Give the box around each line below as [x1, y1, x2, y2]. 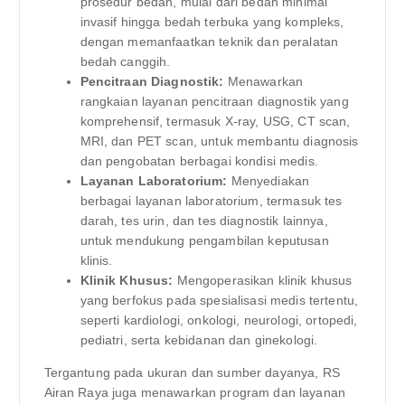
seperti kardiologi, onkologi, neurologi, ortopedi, [80, 313, 358, 328]
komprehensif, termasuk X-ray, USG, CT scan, [80, 114, 351, 129]
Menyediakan [227, 174, 310, 189]
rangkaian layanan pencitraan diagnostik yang [80, 94, 349, 109]
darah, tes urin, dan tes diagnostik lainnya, [80, 213, 328, 229]
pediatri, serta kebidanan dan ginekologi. [80, 333, 318, 348]
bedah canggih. [80, 54, 171, 70]
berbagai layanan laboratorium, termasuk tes [80, 193, 343, 209]
